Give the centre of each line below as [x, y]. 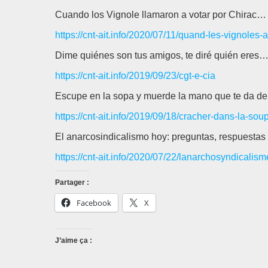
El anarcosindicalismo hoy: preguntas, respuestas [160, 137]
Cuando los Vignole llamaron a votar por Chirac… [161, 15]
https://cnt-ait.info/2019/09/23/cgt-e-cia [135, 76]
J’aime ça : [74, 240]
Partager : [72, 182]
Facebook [94, 203]
